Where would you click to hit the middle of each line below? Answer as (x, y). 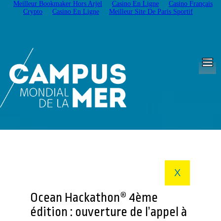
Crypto (33, 12)
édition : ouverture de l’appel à (109, 212)
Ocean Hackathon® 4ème (94, 197)
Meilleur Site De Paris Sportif (151, 12)
